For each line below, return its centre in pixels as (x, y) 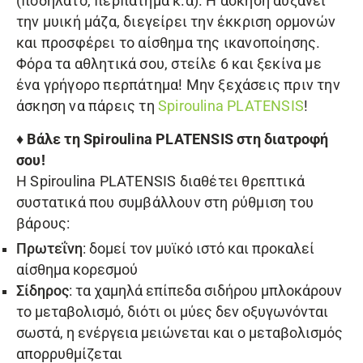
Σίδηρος (43, 291)
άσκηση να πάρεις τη (87, 106)
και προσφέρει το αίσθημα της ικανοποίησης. (169, 43)
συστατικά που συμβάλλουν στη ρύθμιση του (165, 203)
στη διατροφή (283, 139)
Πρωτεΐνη (49, 249)
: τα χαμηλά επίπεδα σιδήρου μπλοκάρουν (205, 291)
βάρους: (43, 224)
